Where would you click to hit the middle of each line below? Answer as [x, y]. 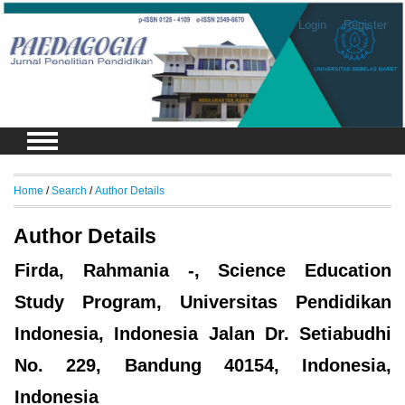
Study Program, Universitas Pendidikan [203, 302]
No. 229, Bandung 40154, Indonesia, [203, 366]
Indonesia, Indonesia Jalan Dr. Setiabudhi [203, 334]
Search [69, 190]
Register [365, 25]
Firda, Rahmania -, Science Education [203, 271]
